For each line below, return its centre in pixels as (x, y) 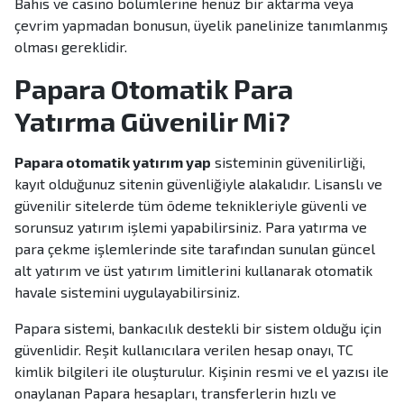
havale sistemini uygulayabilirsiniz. (127, 292)
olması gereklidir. (71, 47)
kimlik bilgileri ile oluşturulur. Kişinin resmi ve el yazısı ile (202, 372)
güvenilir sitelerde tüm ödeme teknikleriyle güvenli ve (191, 206)
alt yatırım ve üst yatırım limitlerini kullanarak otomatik (193, 271)
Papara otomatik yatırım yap (113, 162)
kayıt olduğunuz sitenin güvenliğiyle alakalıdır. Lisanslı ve (198, 184)
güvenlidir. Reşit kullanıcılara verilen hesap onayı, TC (184, 350)
